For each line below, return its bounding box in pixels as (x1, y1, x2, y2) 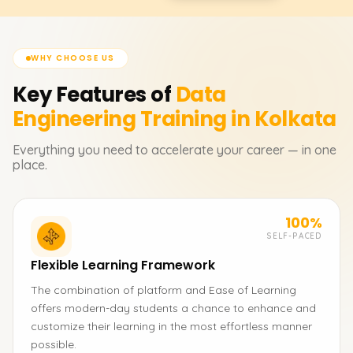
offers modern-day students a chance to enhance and (31, 301, 316, 315)
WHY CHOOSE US (31, 52, 115, 64)
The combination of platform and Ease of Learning (31, 283, 296, 297)
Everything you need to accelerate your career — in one (13, 142, 336, 158)
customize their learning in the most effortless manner (31, 319, 312, 333)
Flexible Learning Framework (31, 256, 215, 274)
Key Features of (13, 80, 172, 109)
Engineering (13, 105, 140, 133)
